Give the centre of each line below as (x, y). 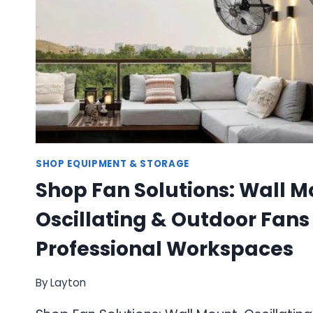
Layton (68, 283)
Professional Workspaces (165, 249)
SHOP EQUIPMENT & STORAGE (112, 164)
